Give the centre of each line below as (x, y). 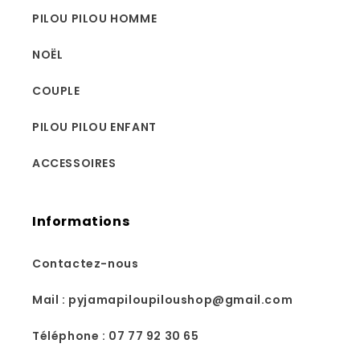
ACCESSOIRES (74, 164)
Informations (81, 222)
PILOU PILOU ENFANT (94, 127)
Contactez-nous (86, 264)
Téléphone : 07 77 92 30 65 (116, 336)
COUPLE (56, 91)
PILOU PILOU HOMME (95, 19)
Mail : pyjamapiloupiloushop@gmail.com (163, 300)
